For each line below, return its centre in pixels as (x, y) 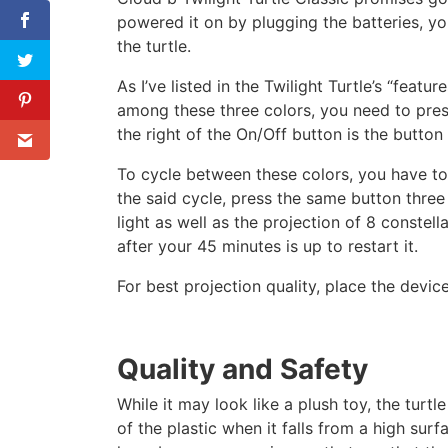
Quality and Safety (242, 369)
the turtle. (154, 46)
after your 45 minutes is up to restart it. (267, 246)
